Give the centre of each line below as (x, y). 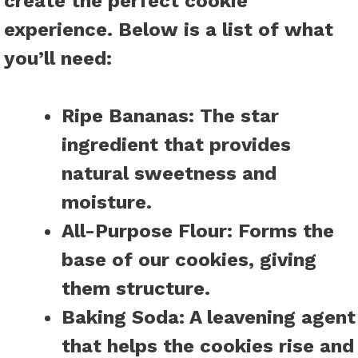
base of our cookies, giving (189, 260)
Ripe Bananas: (128, 116)
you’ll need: (58, 59)
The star (237, 116)
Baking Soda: (123, 318)
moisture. (107, 203)
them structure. (136, 289)
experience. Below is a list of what (169, 30)
